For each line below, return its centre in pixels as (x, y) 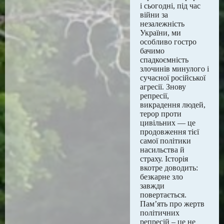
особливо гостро (168, 42)
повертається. (163, 195)
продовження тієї (169, 132)
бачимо (152, 51)
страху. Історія (164, 159)
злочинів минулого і (174, 69)
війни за (154, 15)
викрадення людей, (173, 105)
